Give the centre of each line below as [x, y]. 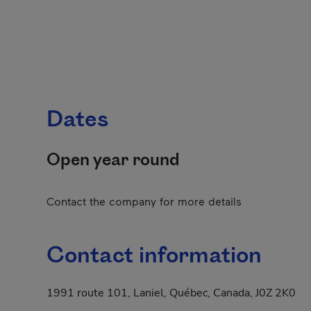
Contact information [154, 256]
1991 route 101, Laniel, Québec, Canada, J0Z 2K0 [171, 293]
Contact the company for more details [144, 201]
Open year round [113, 160]
